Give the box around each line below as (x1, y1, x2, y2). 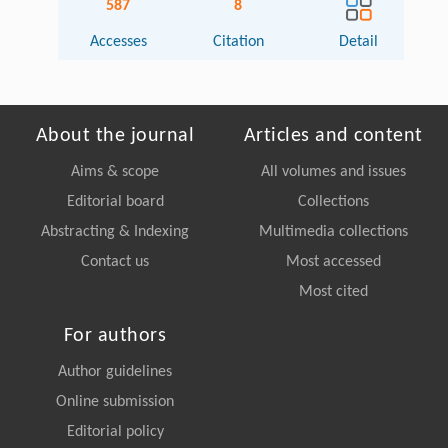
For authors (63, 326, 167, 347)
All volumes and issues (260, 164, 406, 181)
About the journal (35, 126, 195, 147)
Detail (339, 34, 379, 51)
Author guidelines (58, 364, 172, 381)
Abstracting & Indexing (41, 224, 189, 241)
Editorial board (66, 194, 164, 211)
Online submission (56, 394, 174, 411)
